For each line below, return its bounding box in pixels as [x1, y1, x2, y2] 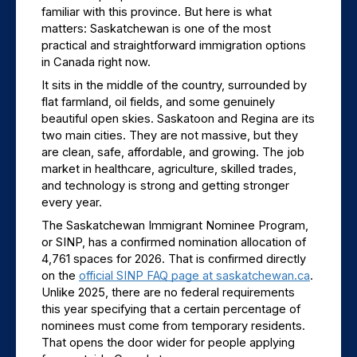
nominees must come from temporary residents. [41, 318, 305, 333]
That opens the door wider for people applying [41, 335, 295, 350]
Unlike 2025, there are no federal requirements [41, 284, 295, 300]
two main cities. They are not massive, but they [41, 127, 298, 143]
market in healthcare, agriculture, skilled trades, [41, 161, 296, 176]
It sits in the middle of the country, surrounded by [41, 77, 307, 92]
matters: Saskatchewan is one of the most [41, 21, 271, 36]
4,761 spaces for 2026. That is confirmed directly [41, 251, 306, 266]
